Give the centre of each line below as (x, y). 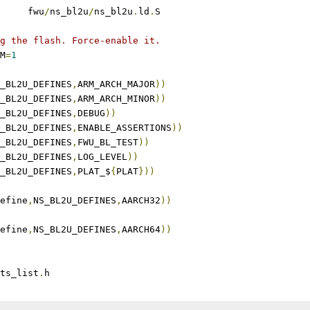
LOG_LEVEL (102, 157)
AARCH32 (141, 200)
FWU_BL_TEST (108, 142)
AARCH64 (141, 229)
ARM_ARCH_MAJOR (116, 84)
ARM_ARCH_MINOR (116, 99)
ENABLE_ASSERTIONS (125, 128)
